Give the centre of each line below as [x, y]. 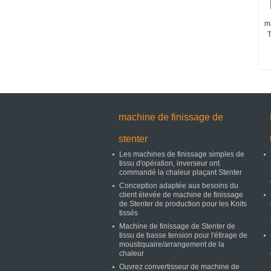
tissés [129, 213]
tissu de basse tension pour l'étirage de [183, 235]
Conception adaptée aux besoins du [179, 186]
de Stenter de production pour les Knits [183, 204]
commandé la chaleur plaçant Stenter [181, 172]
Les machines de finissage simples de [182, 154]
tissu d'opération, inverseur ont [169, 163]
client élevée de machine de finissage [181, 195]
